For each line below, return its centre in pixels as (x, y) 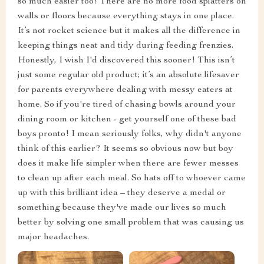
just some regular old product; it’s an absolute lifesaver (128, 76)
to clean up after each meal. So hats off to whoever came (132, 179)
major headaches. (53, 238)
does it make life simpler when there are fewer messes (128, 164)
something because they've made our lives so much (122, 208)
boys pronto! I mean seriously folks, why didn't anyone (130, 135)
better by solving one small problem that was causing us (131, 223)
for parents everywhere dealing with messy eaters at (125, 90)
